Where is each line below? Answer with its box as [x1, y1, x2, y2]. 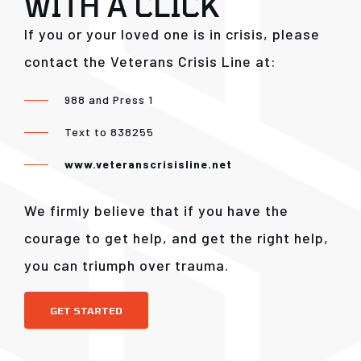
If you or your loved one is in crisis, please [24, 25, 320, 43]
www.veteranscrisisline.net [64, 157, 232, 171]
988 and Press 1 [64, 93, 153, 106]
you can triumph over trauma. [24, 256, 229, 274]
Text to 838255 [64, 125, 154, 139]
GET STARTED [50, 305, 122, 316]
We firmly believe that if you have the [24, 201, 288, 219]
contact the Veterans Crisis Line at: [24, 52, 276, 70]
